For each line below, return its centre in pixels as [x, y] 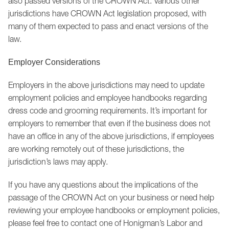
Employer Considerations [54, 62]
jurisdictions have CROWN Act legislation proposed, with [107, 13]
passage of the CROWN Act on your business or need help [111, 197]
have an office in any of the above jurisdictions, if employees [111, 136]
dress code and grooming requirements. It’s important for [108, 110]
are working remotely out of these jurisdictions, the [96, 149]
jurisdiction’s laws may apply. [58, 162]
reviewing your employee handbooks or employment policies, [114, 210]
